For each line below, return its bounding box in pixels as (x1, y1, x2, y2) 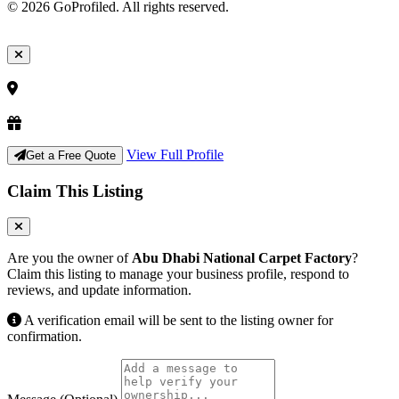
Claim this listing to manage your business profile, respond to (7, 266, 349, 282)
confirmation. (7, 329, 82, 345)
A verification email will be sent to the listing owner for (21, 313, 333, 329)
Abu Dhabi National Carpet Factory (132, 250, 352, 266)
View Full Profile (126, 147, 224, 163)
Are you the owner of (7, 250, 132, 266)
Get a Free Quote (26, 149, 116, 163)
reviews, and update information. (7, 282, 191, 298)
